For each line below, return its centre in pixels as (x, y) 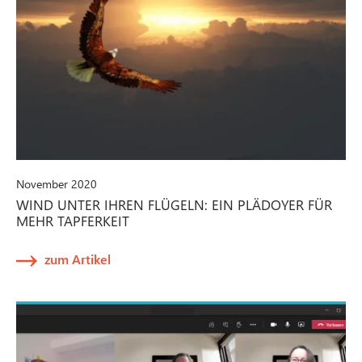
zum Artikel (78, 259)
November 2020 (57, 184)
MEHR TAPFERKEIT (73, 221)
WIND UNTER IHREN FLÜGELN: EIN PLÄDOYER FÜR (174, 205)
